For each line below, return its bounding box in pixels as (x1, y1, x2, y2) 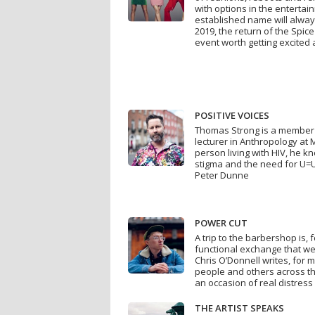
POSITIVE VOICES (195, 109, 269, 122)
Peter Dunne (195, 169, 249, 182)
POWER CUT (195, 217, 247, 230)
